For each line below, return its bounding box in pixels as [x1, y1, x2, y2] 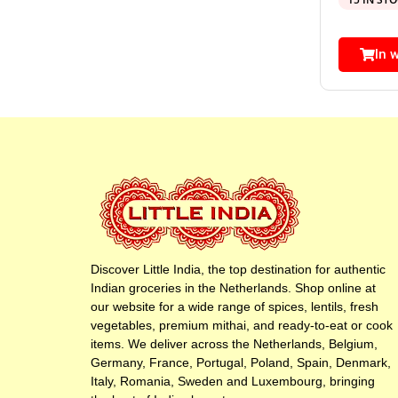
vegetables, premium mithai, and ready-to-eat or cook [91, 318, 393, 333]
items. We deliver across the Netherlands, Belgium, [91, 337, 378, 352]
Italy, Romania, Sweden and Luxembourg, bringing [91, 374, 375, 389]
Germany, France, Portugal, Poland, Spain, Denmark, [91, 355, 391, 370]
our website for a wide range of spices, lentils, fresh [91, 299, 378, 314]
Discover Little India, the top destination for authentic [91, 262, 386, 277]
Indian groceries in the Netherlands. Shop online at [91, 281, 376, 296]
